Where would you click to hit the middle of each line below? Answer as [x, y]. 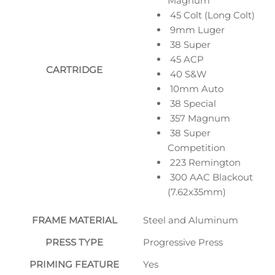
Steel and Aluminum [191, 220]
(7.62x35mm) [197, 192]
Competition [196, 147]
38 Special [192, 103]
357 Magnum [199, 118]
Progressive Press [183, 242]
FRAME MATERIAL [74, 220]
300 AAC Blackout [210, 177]
